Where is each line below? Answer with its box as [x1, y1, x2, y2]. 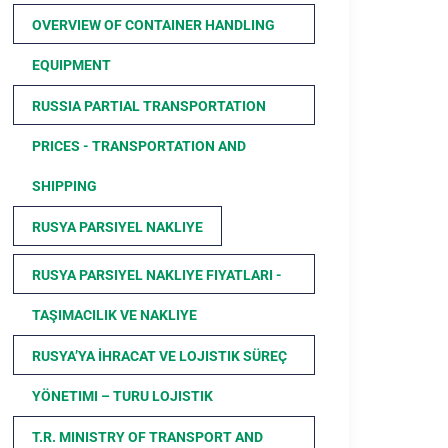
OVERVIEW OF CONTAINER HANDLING [32, 17, 275, 33]
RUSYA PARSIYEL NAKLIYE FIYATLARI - [32, 267, 282, 283]
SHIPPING [32, 178, 97, 194]
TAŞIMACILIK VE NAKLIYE [32, 307, 197, 323]
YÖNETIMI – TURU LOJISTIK [32, 388, 213, 404]
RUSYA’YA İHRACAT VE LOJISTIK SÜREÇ [32, 348, 287, 364]
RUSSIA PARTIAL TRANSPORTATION [32, 98, 266, 114]
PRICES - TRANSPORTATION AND [32, 138, 246, 154]
